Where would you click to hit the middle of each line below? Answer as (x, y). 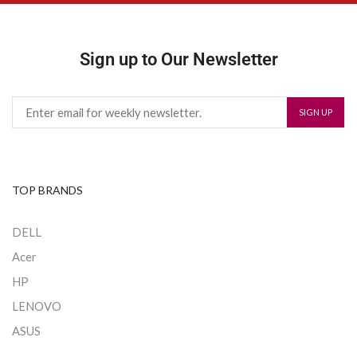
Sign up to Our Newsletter (178, 59)
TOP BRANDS (47, 190)
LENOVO (37, 306)
